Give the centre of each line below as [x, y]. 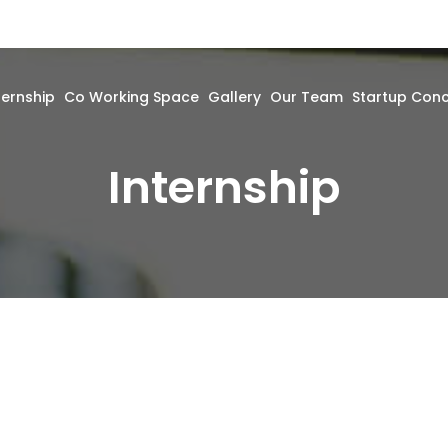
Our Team [306, 96]
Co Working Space [131, 96]
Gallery [234, 96]
